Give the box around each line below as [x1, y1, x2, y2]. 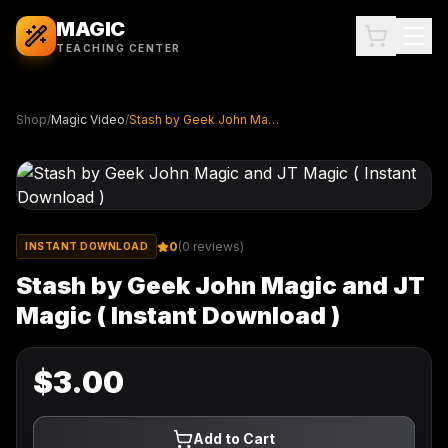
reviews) [190, 238, 244, 254]
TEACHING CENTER [56, 42, 181, 54]
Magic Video [51, 112, 125, 127]
